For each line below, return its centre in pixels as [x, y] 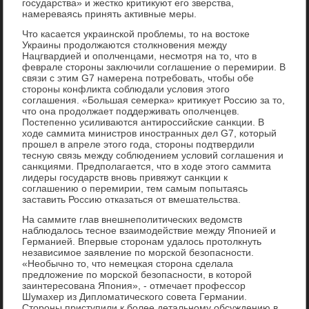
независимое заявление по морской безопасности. [138, 252]
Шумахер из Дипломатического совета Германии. [135, 296]
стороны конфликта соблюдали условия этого [126, 89]
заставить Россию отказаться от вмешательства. [132, 199]
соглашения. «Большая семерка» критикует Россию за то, [154, 100]
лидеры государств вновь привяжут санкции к [125, 177]
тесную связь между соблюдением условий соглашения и [153, 155]
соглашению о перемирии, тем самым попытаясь [135, 188]
